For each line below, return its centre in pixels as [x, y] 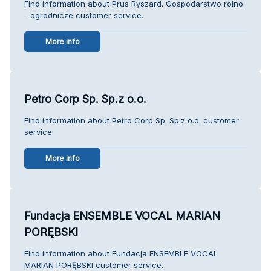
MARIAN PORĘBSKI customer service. [94, 265]
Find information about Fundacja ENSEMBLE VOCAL [121, 253]
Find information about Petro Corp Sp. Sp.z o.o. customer [132, 120]
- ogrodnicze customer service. [84, 15]
